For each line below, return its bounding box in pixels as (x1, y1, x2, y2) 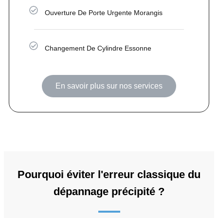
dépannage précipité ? (54, 185, 164, 198)
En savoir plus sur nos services (55, 81, 163, 90)
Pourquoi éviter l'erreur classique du (18, 168, 200, 181)
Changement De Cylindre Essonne (45, 44, 152, 52)
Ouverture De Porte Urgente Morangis (45, 8, 163, 17)
